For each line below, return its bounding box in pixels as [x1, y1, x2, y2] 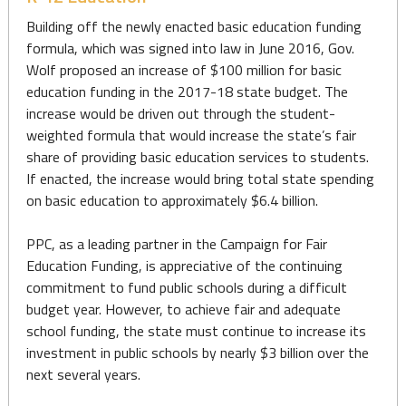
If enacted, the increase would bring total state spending [25, 168, 374, 189]
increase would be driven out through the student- [25, 102, 335, 124]
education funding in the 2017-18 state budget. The [25, 81, 348, 102]
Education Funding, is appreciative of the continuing [25, 255, 343, 276]
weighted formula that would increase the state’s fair [25, 124, 356, 146]
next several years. [25, 363, 140, 385]
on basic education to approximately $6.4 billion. [25, 189, 318, 211]
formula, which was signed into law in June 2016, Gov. [25, 37, 354, 59]
